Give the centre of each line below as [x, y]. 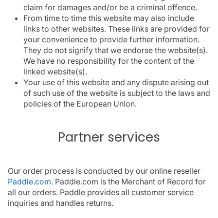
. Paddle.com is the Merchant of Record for [128, 182]
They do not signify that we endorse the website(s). [116, 50]
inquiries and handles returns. [61, 203]
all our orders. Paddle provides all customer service [101, 192]
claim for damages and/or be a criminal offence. [110, 8]
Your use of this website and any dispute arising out [116, 82]
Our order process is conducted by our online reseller [104, 171]
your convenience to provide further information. [111, 40]
